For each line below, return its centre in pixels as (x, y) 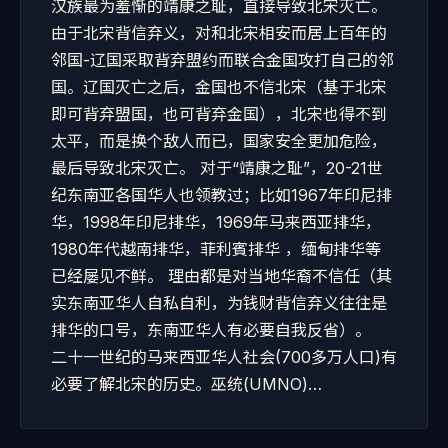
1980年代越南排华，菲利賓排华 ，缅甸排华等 (216, 249)
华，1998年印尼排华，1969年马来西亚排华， (216, 222)
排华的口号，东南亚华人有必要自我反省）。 (216, 330)
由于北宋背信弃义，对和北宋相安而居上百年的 (219, 33)
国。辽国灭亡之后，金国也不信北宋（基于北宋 (219, 87)
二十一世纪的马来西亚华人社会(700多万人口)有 (224, 357)
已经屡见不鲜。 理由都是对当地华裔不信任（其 (221, 276)
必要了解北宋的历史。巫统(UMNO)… (186, 384)
